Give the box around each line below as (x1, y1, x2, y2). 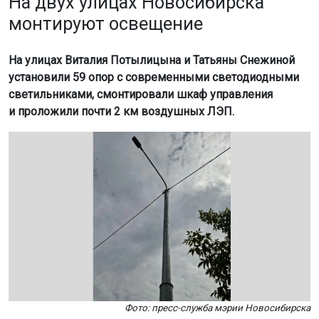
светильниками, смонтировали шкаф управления (9, 87, 273, 101)
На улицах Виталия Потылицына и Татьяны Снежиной (9, 53, 295, 67)
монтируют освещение (9, 13, 203, 34)
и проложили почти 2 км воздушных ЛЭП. (9, 104, 234, 118)
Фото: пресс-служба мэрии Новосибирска (125, 303, 310, 313)
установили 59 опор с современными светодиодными (9, 70, 299, 84)
